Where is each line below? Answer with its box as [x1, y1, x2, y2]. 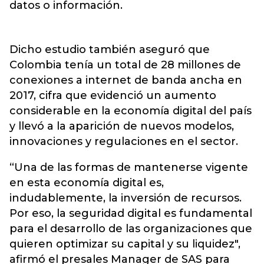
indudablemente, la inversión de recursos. [9, 192, 242, 204]
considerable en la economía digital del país [9, 104, 252, 117]
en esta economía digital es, [9, 176, 164, 189]
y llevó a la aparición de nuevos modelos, [9, 120, 234, 133]
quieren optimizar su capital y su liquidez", [9, 237, 240, 250]
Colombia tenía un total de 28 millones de [9, 58, 241, 71]
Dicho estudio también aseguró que [9, 43, 210, 56]
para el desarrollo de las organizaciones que [9, 222, 252, 235]
